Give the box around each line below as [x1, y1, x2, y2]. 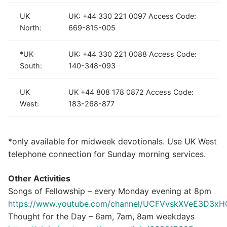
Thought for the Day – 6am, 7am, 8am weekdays [8, 211, 195, 222]
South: [20, 61, 43, 70]
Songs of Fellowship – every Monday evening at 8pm [8, 186, 211, 197]
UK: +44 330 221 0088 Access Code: [68, 49, 197, 58]
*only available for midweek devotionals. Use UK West [8, 136, 217, 147]
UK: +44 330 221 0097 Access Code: [68, 11, 197, 20]
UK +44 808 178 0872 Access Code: [68, 87, 194, 96]
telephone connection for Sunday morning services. [8, 149, 206, 160]
